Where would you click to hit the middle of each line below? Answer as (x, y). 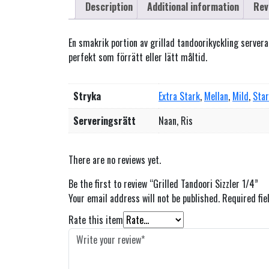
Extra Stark (179, 96)
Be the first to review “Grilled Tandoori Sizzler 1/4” (163, 183)
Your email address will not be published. (144, 198)
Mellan (216, 96)
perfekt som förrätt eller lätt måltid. (138, 57)
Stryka (87, 96)
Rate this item (96, 219)
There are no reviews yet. (115, 159)
